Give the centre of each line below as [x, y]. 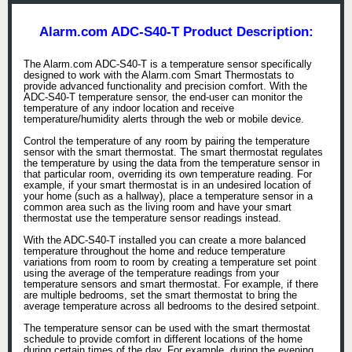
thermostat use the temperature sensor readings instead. [152, 219]
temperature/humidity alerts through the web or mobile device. [164, 120]
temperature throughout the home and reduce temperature [154, 252]
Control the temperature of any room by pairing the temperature [167, 142]
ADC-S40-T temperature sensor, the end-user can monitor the [163, 98]
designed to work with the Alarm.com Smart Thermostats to [159, 76]
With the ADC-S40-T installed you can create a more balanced [165, 241]
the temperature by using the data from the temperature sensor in [172, 164]
